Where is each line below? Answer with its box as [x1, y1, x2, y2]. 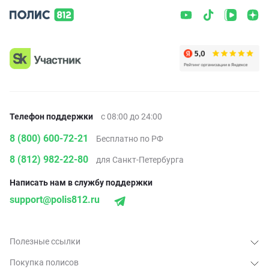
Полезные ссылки [10, 236, 80, 246]
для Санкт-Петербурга [96, 155, 184, 165]
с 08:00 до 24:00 [101, 112, 162, 122]
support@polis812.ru [10, 194, 100, 206]
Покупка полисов [10, 257, 79, 267]
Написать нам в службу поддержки [10, 178, 153, 188]
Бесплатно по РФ [96, 134, 163, 144]
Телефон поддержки [10, 112, 93, 122]
